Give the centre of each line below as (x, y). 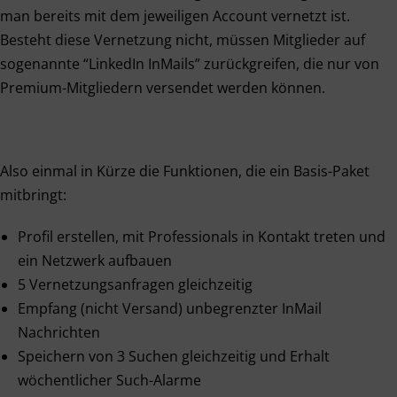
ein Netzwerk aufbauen (95, 261)
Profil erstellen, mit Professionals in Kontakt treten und (202, 237)
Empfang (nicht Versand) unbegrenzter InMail (170, 308)
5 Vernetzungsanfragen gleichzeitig (135, 284)
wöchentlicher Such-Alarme (109, 380)
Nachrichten (59, 332)
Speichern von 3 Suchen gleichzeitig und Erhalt (174, 356)
